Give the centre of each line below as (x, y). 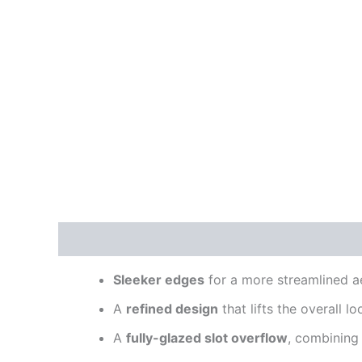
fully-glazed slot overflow (207, 338)
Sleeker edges (159, 280)
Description (95, 240)
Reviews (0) (187, 240)
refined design (172, 309)
